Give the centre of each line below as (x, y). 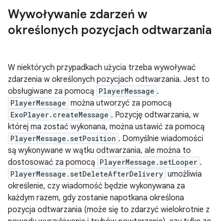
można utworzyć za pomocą (120, 103)
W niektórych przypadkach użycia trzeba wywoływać (102, 68)
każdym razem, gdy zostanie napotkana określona (96, 198)
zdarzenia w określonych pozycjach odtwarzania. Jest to (109, 79)
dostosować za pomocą (53, 162)
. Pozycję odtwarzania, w (155, 115)
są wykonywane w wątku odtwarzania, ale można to (99, 150)
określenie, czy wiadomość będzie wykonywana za (96, 186)
